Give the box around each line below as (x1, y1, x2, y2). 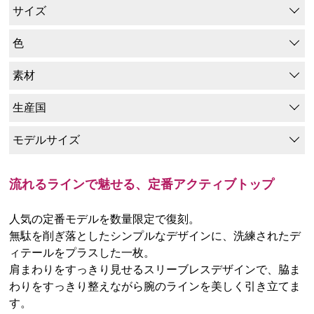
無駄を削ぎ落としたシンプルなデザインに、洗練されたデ (9, 229, 301, 242)
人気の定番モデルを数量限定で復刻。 (9, 212, 200, 225)
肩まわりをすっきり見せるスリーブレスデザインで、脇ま (9, 263, 301, 275)
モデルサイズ (13, 133, 81, 146)
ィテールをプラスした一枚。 (9, 246, 156, 259)
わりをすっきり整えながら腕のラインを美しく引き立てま (9, 280, 301, 292)
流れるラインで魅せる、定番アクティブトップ (9, 177, 275, 191)
